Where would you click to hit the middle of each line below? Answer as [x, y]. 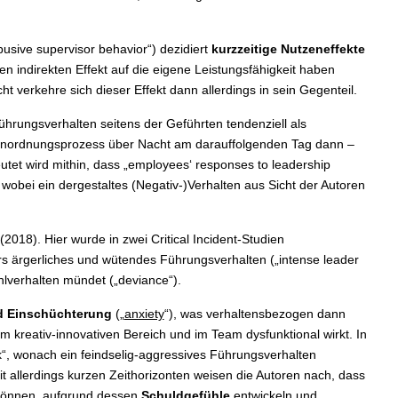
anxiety [144, 314]
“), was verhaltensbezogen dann [255, 314]
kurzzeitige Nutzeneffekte [288, 49]
